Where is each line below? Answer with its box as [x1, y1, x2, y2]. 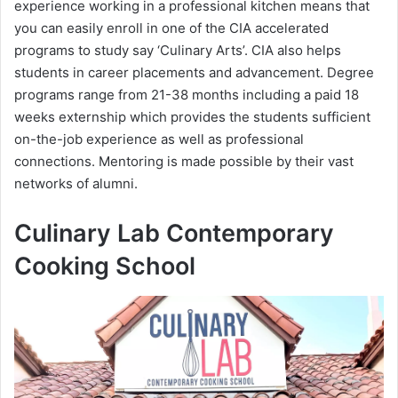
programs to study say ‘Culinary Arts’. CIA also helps [14, 41, 341, 59]
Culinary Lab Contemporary [14, 218, 334, 248]
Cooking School [14, 251, 195, 281]
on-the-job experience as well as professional [14, 130, 304, 147]
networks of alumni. [14, 174, 138, 192]
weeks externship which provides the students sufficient [14, 107, 370, 125]
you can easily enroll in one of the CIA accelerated [14, 19, 329, 36]
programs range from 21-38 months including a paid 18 [14, 85, 359, 103]
